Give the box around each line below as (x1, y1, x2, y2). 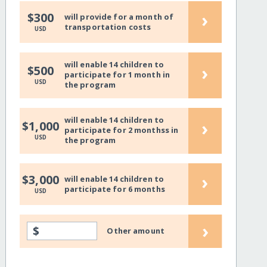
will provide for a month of (64, 11, 174, 22)
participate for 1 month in (64, 69, 170, 80)
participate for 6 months (64, 183, 165, 194)
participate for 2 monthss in (64, 125, 179, 136)
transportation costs (64, 21, 151, 32)
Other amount (107, 225, 164, 237)
